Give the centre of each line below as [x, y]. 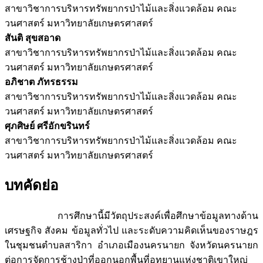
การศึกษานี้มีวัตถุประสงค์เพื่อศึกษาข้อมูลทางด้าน [131, 216]
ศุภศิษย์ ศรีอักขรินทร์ [47, 126]
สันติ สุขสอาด [33, 38]
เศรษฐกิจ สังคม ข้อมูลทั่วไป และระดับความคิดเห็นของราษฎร [131, 231]
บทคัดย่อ [31, 186]
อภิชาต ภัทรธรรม [41, 82]
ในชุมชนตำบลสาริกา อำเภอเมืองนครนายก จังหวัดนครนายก [131, 245]
